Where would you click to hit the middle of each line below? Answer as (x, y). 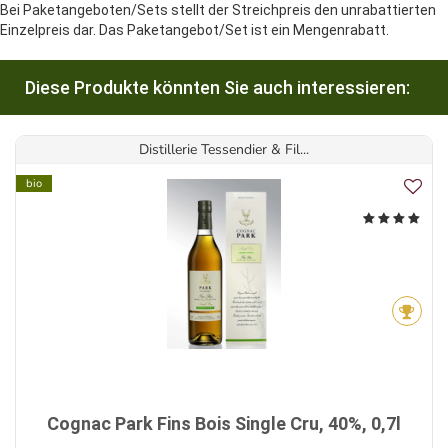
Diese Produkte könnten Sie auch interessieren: (217, 87)
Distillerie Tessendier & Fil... (224, 149)
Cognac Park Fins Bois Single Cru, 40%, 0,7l (224, 423)
